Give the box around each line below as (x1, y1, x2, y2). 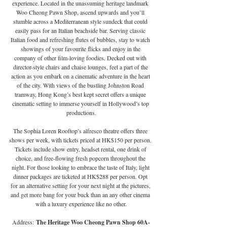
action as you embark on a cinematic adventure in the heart (11, 72, 152, 81)
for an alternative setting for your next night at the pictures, (10, 181, 152, 190)
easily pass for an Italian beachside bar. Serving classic (15, 26, 147, 35)
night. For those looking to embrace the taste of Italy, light (11, 163, 151, 172)
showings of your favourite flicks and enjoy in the (20, 45, 142, 53)
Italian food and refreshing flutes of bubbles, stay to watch (11, 35, 152, 44)
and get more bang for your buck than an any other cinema (11, 191, 152, 199)
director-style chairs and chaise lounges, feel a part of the (13, 63, 149, 71)
